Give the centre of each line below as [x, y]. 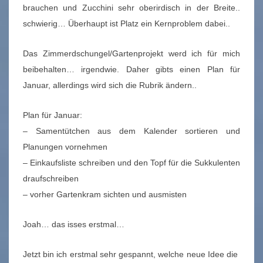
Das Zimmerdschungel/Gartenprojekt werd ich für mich [131, 54]
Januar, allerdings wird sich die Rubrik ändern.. [110, 85]
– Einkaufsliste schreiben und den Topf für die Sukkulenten [131, 163]
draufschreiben [51, 179]
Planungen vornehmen [65, 147]
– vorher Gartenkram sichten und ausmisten [105, 195]
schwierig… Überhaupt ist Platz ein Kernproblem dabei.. [127, 24]
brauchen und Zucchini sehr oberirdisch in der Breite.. [131, 8]
